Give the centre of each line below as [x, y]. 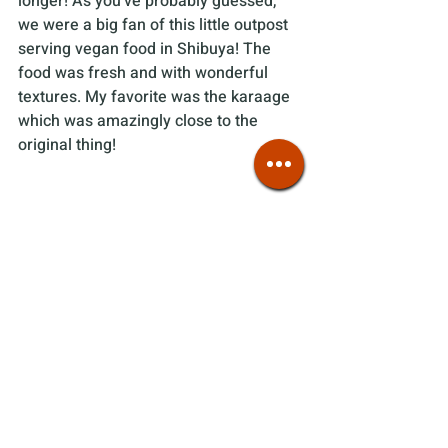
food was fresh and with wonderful [145, 73]
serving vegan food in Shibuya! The [146, 49]
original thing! [67, 145]
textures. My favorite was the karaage [156, 97]
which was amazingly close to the [140, 121]
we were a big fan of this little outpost [155, 25]
